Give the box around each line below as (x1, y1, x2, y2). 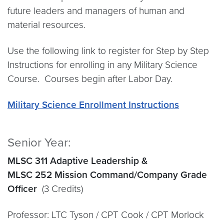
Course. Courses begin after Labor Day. (7, 73, 172, 84)
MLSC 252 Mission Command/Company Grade (7, 169, 207, 180)
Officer (7, 183, 42, 194)
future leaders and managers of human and (7, 5, 184, 16)
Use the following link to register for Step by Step (7, 45, 209, 56)
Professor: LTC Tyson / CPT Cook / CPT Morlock (7, 209, 204, 220)
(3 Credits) (42, 183, 83, 194)
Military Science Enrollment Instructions (7, 99, 179, 110)
